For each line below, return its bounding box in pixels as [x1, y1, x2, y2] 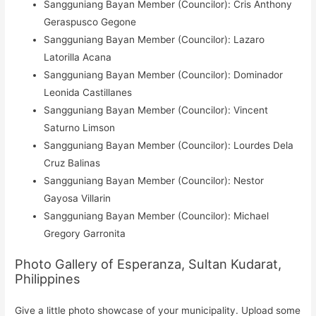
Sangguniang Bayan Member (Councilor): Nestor [44, 174, 265, 186]
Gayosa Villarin [44, 192, 111, 204]
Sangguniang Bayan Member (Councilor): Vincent [44, 104, 269, 116]
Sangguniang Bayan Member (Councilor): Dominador [44, 68, 284, 80]
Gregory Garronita [44, 227, 126, 239]
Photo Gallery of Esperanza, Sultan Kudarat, [15, 256, 282, 272]
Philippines [15, 271, 81, 287]
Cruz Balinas [44, 157, 101, 169]
